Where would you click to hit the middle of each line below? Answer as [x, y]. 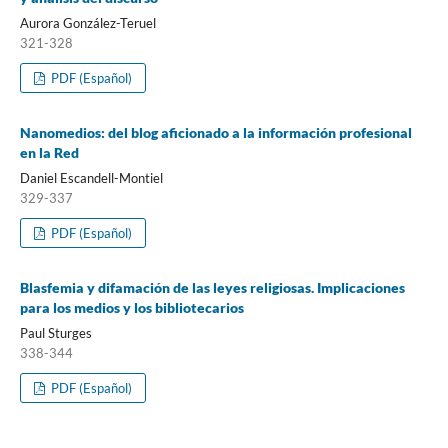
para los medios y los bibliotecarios [131, 307]
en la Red [49, 152]
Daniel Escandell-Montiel [91, 177]
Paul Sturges [55, 332]
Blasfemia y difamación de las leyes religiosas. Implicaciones [212, 287]
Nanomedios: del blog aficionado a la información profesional [215, 132]
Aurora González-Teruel [87, 22]
